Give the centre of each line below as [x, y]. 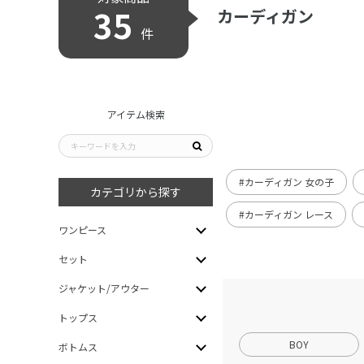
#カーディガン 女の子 [286, 182]
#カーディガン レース [286, 214]
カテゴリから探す [136, 192]
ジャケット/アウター [104, 288]
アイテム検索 [136, 114]
